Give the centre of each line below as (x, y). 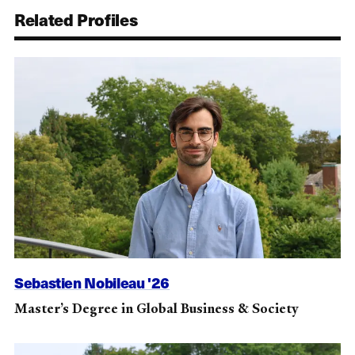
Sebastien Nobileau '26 (92, 283)
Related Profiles (76, 19)
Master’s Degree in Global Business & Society (156, 308)
